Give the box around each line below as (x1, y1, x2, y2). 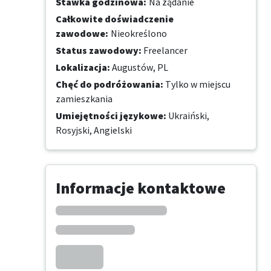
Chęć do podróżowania (56, 78, 160, 91)
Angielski (94, 124, 132, 137)
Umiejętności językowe (56, 109, 163, 122)
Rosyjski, (56, 124, 94, 137)
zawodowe (56, 27, 105, 40)
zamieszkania (56, 93, 113, 105)
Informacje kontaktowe (56, 178, 226, 198)
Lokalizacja (56, 61, 107, 74)
